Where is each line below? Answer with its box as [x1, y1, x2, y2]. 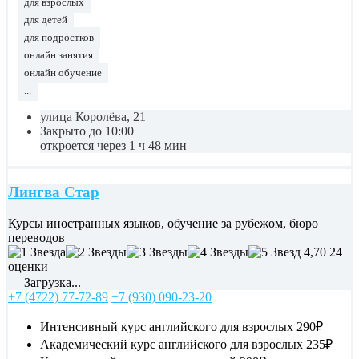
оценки [8, 260, 48, 274]
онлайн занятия [24, 49, 93, 61]
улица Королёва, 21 [40, 109, 146, 123]
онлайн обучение [24, 67, 102, 79]
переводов [8, 231, 65, 245]
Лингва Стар [8, 184, 99, 201]
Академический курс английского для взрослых [40, 337, 303, 352]
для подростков [24, 31, 94, 43]
